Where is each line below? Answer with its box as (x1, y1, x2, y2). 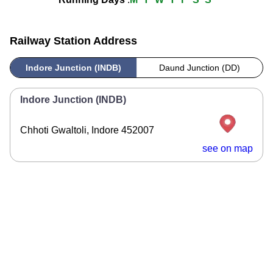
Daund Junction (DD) (159, 63, 240, 73)
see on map (202, 143, 253, 154)
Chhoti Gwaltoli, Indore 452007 (20, 125, 154, 135)
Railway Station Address (10, 35, 137, 47)
